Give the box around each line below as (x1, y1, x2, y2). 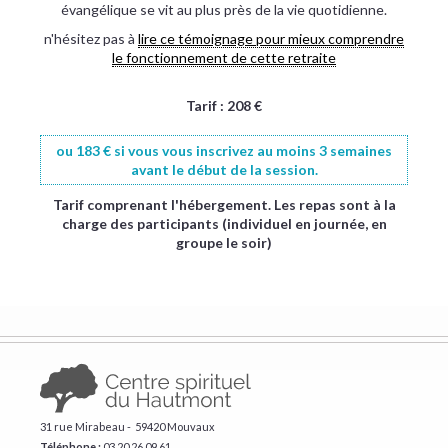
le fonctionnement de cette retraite (112, 49, 336, 66)
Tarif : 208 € (186, 97, 262, 114)
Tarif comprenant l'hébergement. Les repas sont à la (52, 196, 396, 213)
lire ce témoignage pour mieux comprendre (138, 30, 404, 47)
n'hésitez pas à (44, 30, 138, 47)
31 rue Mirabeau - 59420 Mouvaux (40, 420, 215, 433)
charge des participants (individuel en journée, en (61, 215, 387, 232)
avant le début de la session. (130, 161, 318, 178)
